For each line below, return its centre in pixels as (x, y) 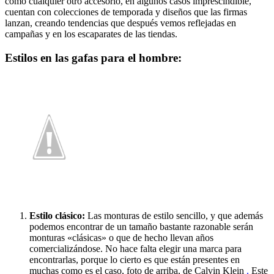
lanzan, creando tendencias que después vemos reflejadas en (120, 23)
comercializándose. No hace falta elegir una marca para (135, 249)
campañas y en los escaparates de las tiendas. (91, 34)
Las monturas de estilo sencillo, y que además (174, 216)
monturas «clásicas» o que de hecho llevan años (121, 238)
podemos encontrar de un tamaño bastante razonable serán (141, 227)
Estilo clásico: (57, 216)
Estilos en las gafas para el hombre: (93, 57)
